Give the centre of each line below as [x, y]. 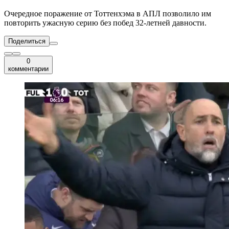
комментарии [28, 69]
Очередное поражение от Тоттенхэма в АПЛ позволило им [108, 14]
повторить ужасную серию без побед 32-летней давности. [105, 23]
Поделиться [27, 41]
